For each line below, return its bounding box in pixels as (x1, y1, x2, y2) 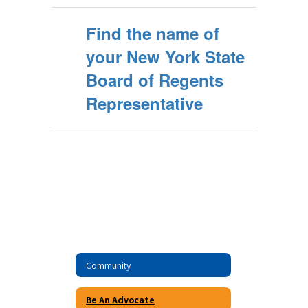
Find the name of (86, 21, 219, 45)
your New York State (86, 45, 245, 68)
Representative (86, 91, 203, 115)
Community (86, 258, 131, 272)
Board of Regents (86, 68, 223, 91)
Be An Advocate (86, 293, 155, 306)
